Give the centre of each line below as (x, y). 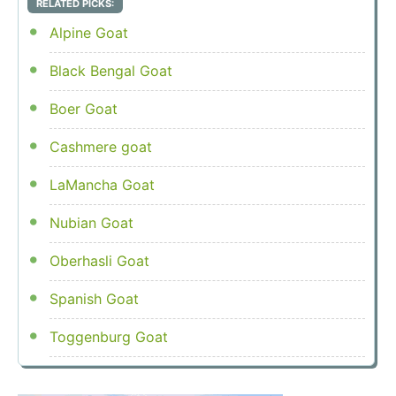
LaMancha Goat (102, 184)
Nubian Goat (91, 222)
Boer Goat (83, 108)
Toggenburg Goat (108, 336)
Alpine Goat (88, 32)
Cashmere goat (100, 146)
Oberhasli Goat (99, 260)
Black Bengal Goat (110, 70)
